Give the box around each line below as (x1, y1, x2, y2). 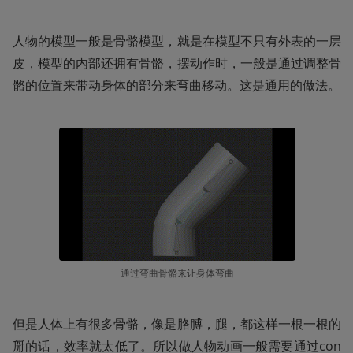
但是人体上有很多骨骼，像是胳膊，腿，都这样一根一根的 (13, 314, 341, 333)
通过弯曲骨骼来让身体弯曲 (120, 266, 234, 280)
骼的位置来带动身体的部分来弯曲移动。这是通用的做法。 (13, 76, 340, 94)
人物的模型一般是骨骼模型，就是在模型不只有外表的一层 (13, 32, 341, 50)
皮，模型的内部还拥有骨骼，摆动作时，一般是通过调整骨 (13, 54, 341, 72)
